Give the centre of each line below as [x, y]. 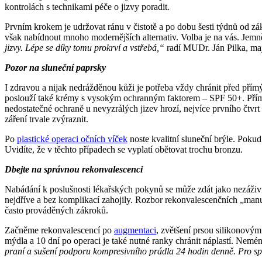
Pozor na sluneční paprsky [55, 68]
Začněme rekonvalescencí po [59, 230]
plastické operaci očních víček [72, 139]
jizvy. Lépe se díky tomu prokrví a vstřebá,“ [85, 48]
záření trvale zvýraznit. [46, 119]
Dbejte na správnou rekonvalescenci [74, 170]
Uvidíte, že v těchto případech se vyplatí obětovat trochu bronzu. [124, 150]
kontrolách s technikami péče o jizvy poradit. [87, 7]
